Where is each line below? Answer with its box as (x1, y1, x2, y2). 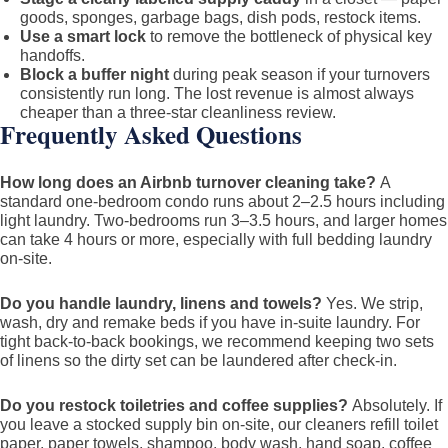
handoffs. (20, 47, 85, 64)
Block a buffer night (20, 66, 169, 83)
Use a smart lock (20, 28, 146, 45)
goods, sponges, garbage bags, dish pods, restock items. (20, 9, 421, 26)
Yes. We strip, (322, 295, 423, 312)
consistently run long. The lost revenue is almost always (20, 85, 414, 102)
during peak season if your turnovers (169, 66, 430, 83)
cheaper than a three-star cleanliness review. (20, 104, 336, 121)
